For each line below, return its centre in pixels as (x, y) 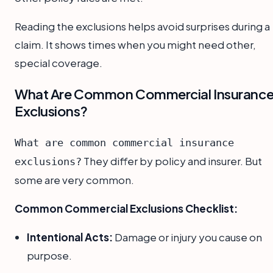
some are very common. (74, 180)
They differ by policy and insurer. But (172, 161)
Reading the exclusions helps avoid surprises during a (142, 26)
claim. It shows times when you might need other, (135, 44)
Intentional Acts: (70, 237)
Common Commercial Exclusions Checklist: (126, 208)
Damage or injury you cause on (187, 237)
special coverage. (58, 63)
